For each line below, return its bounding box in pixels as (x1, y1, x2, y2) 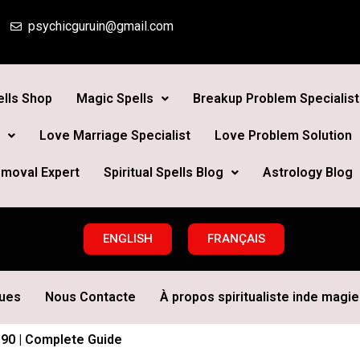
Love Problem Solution (214, 128, 352, 143)
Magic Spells (76, 91, 153, 106)
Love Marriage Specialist (39, 128, 190, 143)
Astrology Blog (262, 165, 353, 180)
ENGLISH (103, 231, 153, 246)
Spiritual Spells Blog (103, 165, 223, 180)
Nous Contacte (44, 289, 136, 305)
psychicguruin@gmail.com (28, 18, 174, 34)
